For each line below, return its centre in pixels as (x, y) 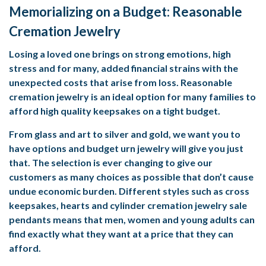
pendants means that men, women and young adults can (132, 219)
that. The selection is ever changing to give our (111, 162)
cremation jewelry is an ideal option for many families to (132, 96)
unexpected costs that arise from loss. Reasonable (121, 82)
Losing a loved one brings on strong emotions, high (120, 53)
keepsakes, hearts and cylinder (78, 205)
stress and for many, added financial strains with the (123, 68)
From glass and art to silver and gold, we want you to (125, 134)
